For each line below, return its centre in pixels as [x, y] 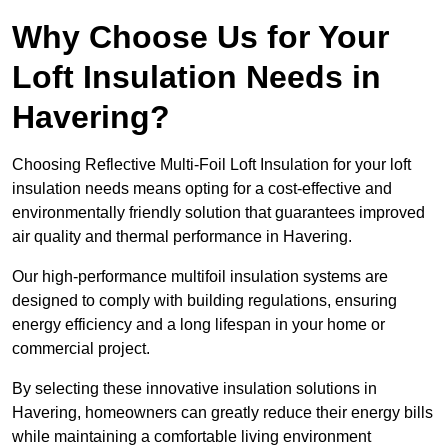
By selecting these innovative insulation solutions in [194, 389]
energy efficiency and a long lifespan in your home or [198, 325]
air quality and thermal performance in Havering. [184, 237]
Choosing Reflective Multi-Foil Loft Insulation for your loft [211, 165]
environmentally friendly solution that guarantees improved [218, 213]
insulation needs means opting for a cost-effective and [202, 189]
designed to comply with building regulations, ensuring [204, 301]
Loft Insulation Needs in [196, 77]
